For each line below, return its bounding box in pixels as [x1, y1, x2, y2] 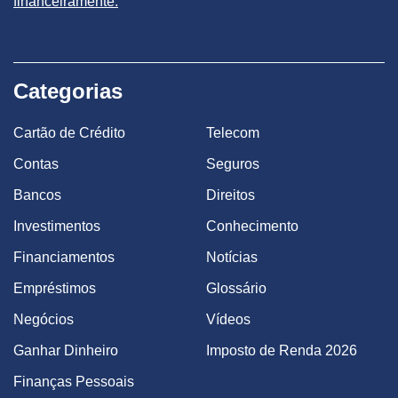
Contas [13, 156, 59, 171]
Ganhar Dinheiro [13, 343, 118, 358]
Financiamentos [13, 250, 115, 265]
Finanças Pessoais [13, 374, 134, 389]
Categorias [13, 79, 123, 103]
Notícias [206, 250, 258, 265]
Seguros [206, 156, 259, 171]
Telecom [206, 125, 259, 140]
